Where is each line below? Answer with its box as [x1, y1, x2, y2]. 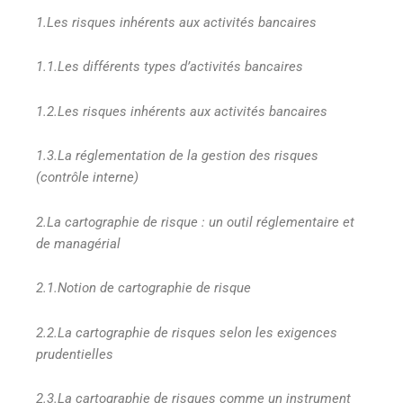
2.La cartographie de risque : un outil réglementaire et [36, 213, 354, 230]
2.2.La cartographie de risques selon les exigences [36, 324, 337, 341]
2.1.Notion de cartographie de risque [36, 280, 251, 297]
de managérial [36, 235, 121, 252]
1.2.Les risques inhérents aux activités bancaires [36, 103, 327, 120]
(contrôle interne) [36, 169, 139, 186]
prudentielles [36, 345, 113, 363]
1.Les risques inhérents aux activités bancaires [36, 13, 317, 31]
